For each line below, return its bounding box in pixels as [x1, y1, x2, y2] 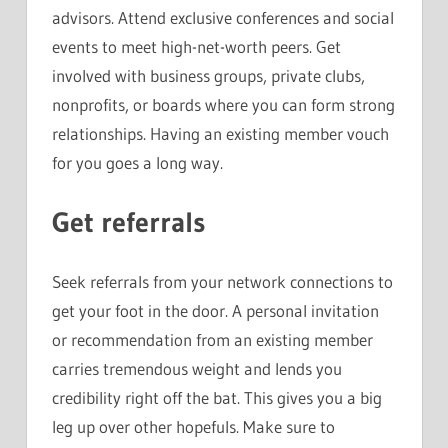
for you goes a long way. [52, 152, 223, 174]
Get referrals [52, 204, 227, 239]
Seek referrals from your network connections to [52, 271, 393, 293]
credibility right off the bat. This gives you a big [52, 387, 382, 409]
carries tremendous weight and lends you [52, 358, 342, 380]
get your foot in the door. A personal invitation [52, 300, 379, 322]
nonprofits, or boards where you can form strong [52, 94, 395, 116]
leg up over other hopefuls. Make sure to [52, 416, 335, 438]
